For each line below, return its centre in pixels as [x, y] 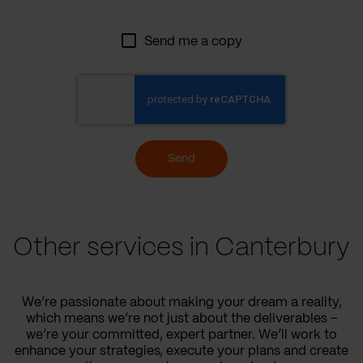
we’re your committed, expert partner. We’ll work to [181, 335]
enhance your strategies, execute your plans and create [181, 351]
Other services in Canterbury [181, 248]
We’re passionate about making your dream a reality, [181, 302]
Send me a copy [193, 41]
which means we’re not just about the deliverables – [181, 318]
